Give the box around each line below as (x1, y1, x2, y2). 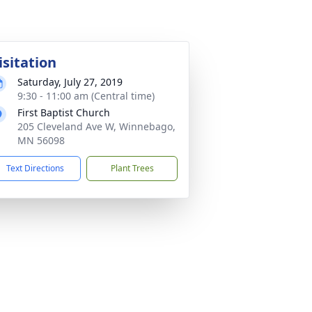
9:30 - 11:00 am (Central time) (17, 89, 155, 102)
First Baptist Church (17, 106, 110, 119)
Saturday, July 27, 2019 (17, 75, 123, 88)
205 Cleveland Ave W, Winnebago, (17, 120, 175, 133)
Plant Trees (110, 162, 154, 174)
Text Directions (6, 162, 64, 174)
